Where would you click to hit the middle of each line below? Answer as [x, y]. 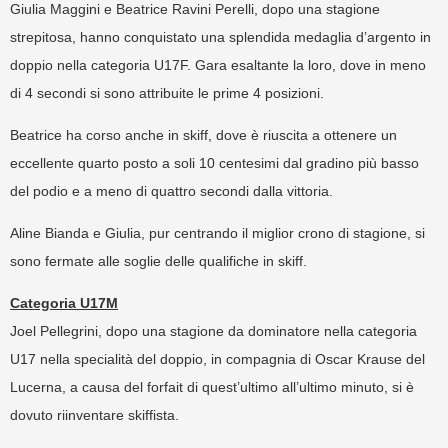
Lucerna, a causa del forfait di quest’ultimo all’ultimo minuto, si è [212, 387]
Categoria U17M [64, 303]
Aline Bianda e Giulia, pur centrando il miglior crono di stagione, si [217, 233]
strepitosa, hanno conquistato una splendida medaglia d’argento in [220, 37]
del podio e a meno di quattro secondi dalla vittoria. [171, 191]
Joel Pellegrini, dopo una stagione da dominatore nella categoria [213, 331]
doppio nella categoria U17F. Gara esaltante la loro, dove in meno [218, 65]
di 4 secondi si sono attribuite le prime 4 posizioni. [167, 93]
